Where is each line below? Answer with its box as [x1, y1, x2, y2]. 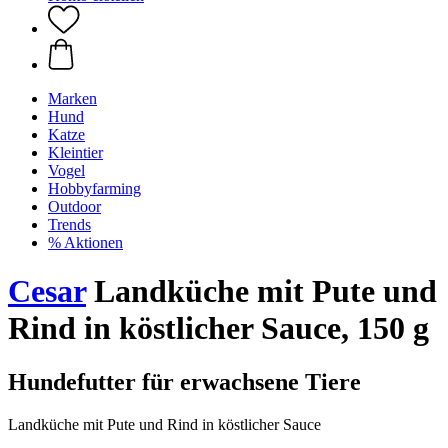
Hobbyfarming [48, 180, 141, 197]
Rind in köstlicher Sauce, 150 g [8, 310, 429, 347]
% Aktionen [48, 234, 123, 251]
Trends [48, 216, 91, 233]
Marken [48, 90, 97, 107]
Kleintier [48, 144, 103, 161]
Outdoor [48, 198, 101, 215]
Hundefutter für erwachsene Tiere [8, 368, 361, 395]
